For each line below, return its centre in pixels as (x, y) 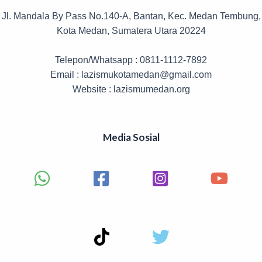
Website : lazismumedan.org (131, 89)
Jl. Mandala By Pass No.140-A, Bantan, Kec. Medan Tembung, (131, 16)
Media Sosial (131, 137)
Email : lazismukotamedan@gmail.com (131, 75)
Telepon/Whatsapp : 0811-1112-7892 (131, 60)
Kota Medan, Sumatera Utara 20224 (131, 31)
